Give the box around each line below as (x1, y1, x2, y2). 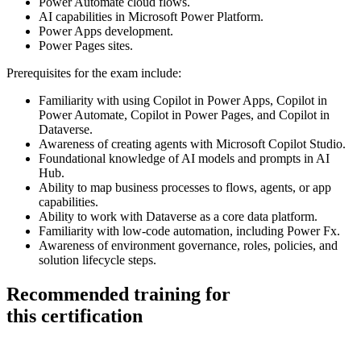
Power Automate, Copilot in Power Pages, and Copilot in (39, 107, 330, 122)
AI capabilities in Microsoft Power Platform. (39, 9, 263, 23)
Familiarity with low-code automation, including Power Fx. (39, 223, 340, 238)
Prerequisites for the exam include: (6, 65, 181, 80)
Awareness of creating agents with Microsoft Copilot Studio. (39, 136, 346, 151)
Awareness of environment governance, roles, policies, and (39, 238, 338, 252)
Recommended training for (6, 283, 230, 305)
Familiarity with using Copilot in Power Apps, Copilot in (39, 93, 327, 107)
